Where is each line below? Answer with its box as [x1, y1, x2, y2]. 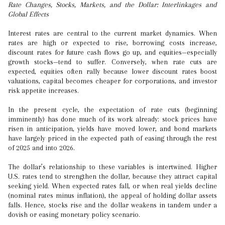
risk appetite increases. [8, 86, 79, 94]
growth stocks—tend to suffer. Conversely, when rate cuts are [8, 58, 217, 66]
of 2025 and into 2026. [8, 144, 75, 152]
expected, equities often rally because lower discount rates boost [8, 67, 217, 75]
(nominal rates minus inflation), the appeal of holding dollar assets [8, 191, 217, 199]
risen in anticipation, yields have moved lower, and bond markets [8, 125, 217, 133]
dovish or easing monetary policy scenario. [8, 210, 140, 218]
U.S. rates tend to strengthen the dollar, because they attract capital [8, 172, 217, 180]
